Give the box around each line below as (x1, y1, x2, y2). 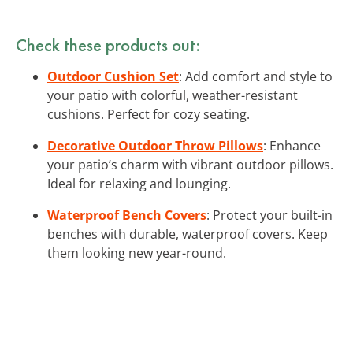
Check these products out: (16, 32, 200, 57)
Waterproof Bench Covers (47, 206, 206, 224)
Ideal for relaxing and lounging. (47, 174, 231, 192)
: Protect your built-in (206, 206, 333, 224)
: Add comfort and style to (179, 67, 333, 85)
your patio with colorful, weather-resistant (47, 86, 298, 104)
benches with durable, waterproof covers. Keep (47, 225, 328, 243)
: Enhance (263, 136, 321, 154)
